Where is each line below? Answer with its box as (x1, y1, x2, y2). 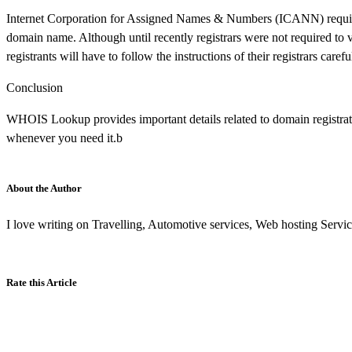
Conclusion (6, 80, 63, 94)
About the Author (6, 181, 82, 194)
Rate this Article (6, 276, 77, 288)
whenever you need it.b (6, 130, 123, 145)
